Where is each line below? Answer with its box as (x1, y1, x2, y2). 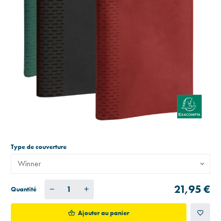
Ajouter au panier (78, 208, 130, 217)
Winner (18, 158, 41, 169)
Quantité (11, 184, 37, 193)
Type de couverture (11, 142, 68, 151)
